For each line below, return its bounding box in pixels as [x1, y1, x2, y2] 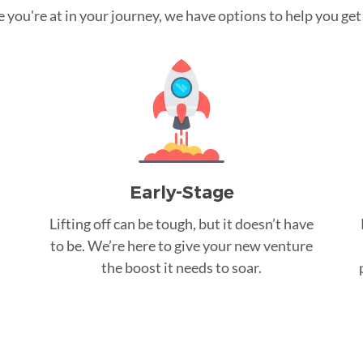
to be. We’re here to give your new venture [50, 236, 313, 254]
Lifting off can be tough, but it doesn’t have [49, 214, 314, 233]
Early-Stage [129, 181, 234, 203]
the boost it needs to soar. [101, 258, 262, 276]
